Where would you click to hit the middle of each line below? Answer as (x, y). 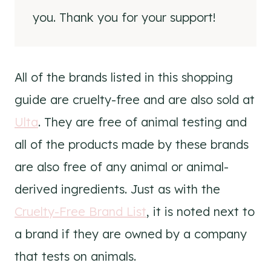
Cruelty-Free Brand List (80, 211)
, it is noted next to (201, 211)
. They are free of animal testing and (142, 122)
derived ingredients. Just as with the (117, 189)
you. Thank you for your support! (124, 17)
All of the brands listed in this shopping (124, 77)
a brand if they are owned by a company (131, 234)
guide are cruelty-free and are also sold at (135, 100)
